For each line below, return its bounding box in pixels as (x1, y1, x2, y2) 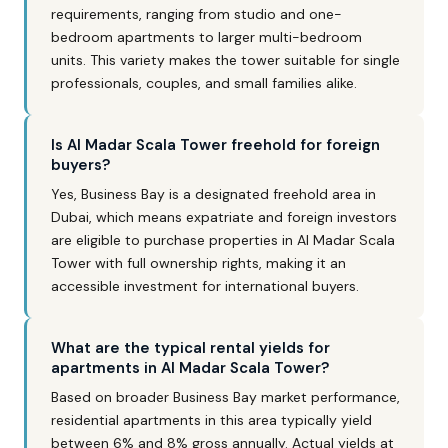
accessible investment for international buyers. (51, 277, 359, 295)
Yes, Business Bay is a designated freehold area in (51, 185, 376, 203)
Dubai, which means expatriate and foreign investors (51, 208, 397, 226)
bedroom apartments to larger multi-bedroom (51, 28, 362, 46)
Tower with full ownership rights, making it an (51, 254, 346, 272)
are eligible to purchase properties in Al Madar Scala (51, 231, 395, 249)
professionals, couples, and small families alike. (51, 74, 357, 92)
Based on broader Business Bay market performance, (51, 388, 400, 406)
